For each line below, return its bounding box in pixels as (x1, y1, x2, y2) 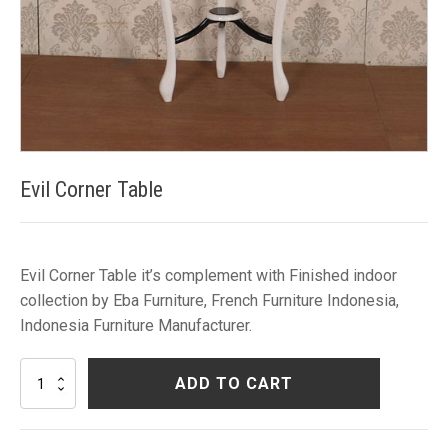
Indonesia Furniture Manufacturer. (20, 316, 252, 335)
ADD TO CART (175, 374, 293, 393)
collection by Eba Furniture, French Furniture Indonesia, (20, 291, 399, 310)
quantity (19, 425, 64, 439)
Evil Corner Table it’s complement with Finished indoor (20, 266, 397, 285)
